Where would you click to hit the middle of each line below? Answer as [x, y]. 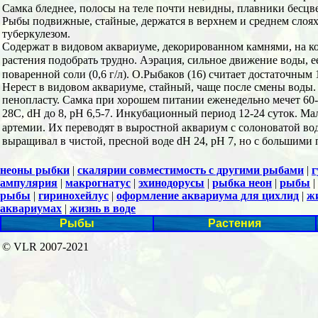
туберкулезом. [36, 33]
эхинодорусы [171, 183]
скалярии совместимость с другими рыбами [191, 170]
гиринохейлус [73, 196]
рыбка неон [242, 183]
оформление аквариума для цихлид [208, 196]
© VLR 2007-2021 [45, 247]
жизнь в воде [103, 208]
